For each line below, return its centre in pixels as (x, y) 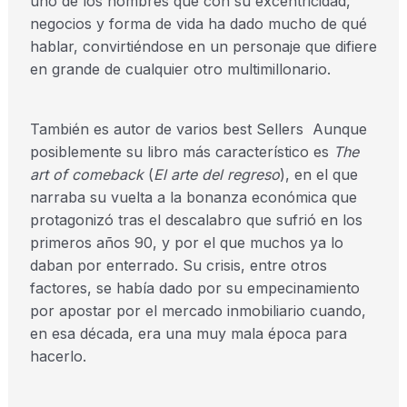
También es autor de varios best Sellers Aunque (198, 129)
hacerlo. (58, 356)
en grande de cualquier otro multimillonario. (180, 69)
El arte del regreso (216, 174)
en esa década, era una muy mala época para (188, 333)
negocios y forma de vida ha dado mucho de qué (198, 24)
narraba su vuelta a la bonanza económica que (193, 197)
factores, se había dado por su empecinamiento (194, 288)
